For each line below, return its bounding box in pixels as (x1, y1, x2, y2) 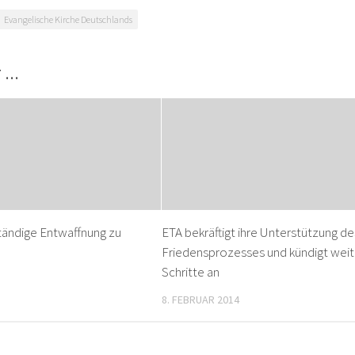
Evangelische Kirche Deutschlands (4, 13, 132, 25)
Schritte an (162, 263, 220, 281)
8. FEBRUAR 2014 (162, 292, 240, 307)
